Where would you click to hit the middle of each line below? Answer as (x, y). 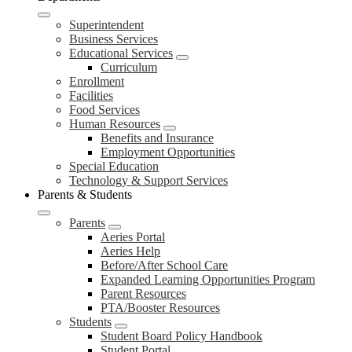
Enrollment (97, 81)
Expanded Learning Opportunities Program (208, 279)
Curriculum (129, 67)
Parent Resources (143, 293)
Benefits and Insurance (157, 138)
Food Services (104, 110)
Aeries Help (130, 251)
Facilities (91, 95)
